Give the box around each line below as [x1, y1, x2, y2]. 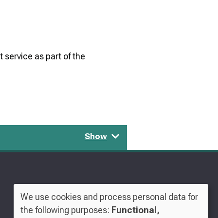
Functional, [111, 204, 160, 215]
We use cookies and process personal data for [20, 191, 198, 202]
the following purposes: [20, 204, 111, 215]
